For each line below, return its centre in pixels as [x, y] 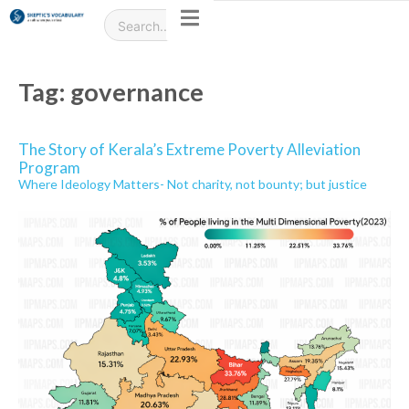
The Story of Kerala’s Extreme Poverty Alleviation [189, 149]
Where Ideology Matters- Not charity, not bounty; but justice [193, 184]
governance [137, 92]
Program [49, 168]
